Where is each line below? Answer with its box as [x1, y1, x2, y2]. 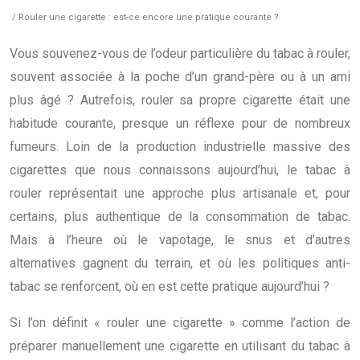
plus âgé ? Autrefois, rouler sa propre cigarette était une [10, 92, 350, 108]
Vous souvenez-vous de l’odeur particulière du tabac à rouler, [10, 45, 350, 61]
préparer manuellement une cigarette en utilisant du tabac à [10, 337, 350, 354]
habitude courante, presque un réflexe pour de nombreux [10, 115, 350, 131]
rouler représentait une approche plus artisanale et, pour [10, 185, 350, 201]
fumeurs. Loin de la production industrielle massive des [10, 138, 350, 154]
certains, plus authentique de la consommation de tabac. [10, 208, 350, 224]
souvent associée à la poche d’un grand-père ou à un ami [10, 68, 350, 84]
